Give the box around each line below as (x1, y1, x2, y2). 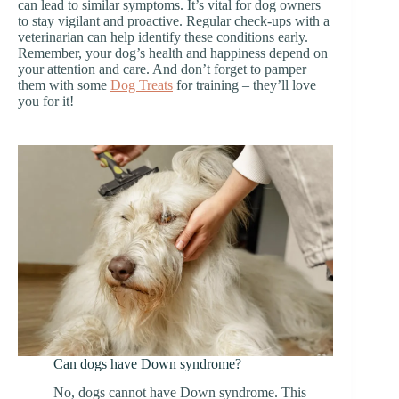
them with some (18, 77, 110, 94)
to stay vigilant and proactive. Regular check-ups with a (18, 13, 330, 29)
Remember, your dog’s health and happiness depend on (18, 45, 328, 61)
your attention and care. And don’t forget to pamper (18, 61, 306, 77)
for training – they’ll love (173, 77, 316, 94)
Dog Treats (110, 77, 173, 94)
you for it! (18, 94, 74, 110)
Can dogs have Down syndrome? (53, 355, 241, 371)
